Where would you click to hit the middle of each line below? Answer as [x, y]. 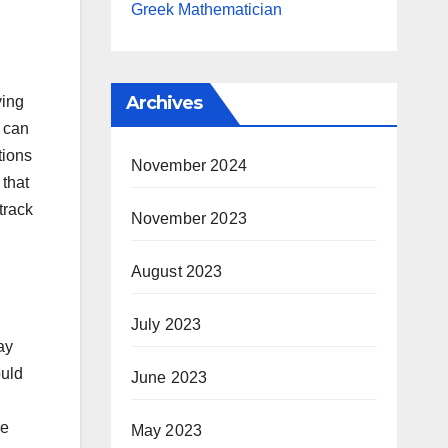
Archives [164, 103]
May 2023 [166, 430]
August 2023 [176, 271]
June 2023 [169, 377]
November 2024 [189, 165]
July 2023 [166, 324]
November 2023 [189, 218]
